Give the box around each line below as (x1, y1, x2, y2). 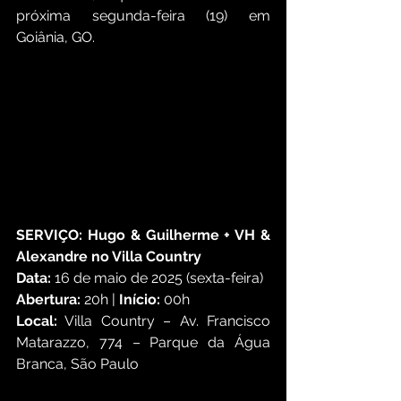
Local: (16, 311, 57, 329)
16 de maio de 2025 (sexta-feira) (55, 269, 263, 286)
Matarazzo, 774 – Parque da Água (16, 333, 270, 351)
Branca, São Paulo (16, 354, 139, 372)
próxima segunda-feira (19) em (16, 7, 270, 25)
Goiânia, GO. (16, 29, 95, 47)
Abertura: (16, 290, 81, 308)
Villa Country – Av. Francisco (57, 311, 270, 329)
